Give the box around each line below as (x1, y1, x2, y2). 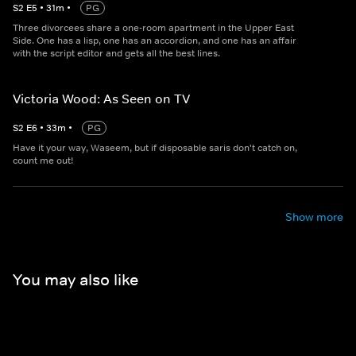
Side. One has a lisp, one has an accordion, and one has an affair (13, 34, 296, 47)
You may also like (13, 269, 138, 289)
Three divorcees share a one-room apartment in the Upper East (13, 21, 294, 34)
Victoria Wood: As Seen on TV (13, 91, 190, 106)
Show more (285, 210, 343, 224)
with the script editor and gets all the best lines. (13, 47, 220, 60)
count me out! (13, 154, 73, 167)
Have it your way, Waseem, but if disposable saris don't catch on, (13, 141, 297, 154)
